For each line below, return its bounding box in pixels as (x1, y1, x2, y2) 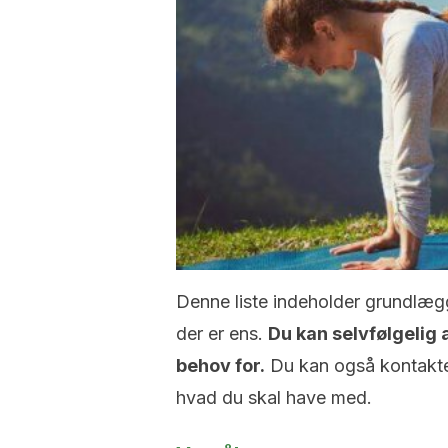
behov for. (176, 355, 265, 376)
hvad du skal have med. (176, 387, 372, 408)
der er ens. (176, 323, 268, 344)
